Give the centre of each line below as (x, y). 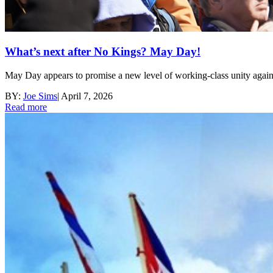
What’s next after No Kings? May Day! (103, 52)
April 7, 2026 (87, 96)
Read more (26, 107)
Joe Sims (40, 96)
